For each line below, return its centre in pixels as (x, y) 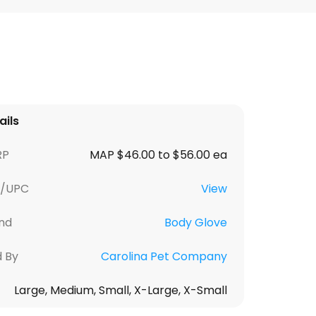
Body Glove (196, 223)
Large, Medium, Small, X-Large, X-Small (121, 291)
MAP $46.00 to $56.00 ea (158, 155)
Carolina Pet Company (164, 257)
